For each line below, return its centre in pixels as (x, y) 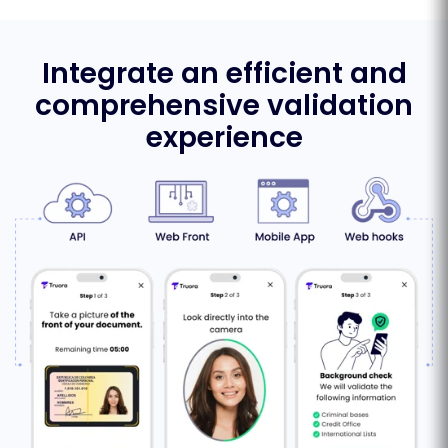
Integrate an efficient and (224, 74)
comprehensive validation (224, 106)
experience (224, 138)
